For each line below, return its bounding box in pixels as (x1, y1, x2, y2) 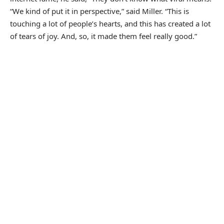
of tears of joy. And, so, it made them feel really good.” (10, 30, 197, 41)
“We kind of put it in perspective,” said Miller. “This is (10, 5, 189, 16)
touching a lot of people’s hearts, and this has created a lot (10, 18, 210, 28)
